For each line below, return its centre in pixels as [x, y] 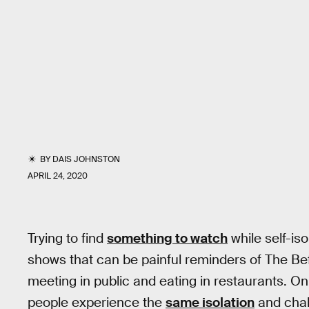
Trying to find [67, 238]
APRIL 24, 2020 [58, 176]
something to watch [167, 238]
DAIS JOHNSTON [87, 159]
